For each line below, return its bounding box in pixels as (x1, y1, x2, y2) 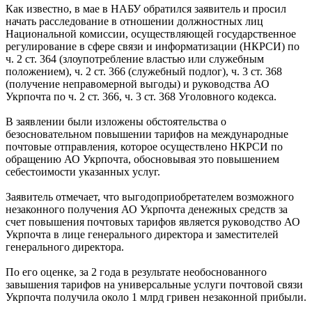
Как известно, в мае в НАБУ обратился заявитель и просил (6, 2, 286, 15)
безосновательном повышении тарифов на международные (6, 127, 288, 140)
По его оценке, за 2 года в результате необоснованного (6, 265, 267, 278)
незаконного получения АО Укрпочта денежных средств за (6, 203, 288, 215)
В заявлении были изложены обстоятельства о (6, 115, 226, 127)
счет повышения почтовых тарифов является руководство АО (6, 215, 300, 228)
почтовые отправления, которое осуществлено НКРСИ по (6, 140, 283, 153)
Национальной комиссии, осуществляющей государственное (6, 27, 296, 40)
